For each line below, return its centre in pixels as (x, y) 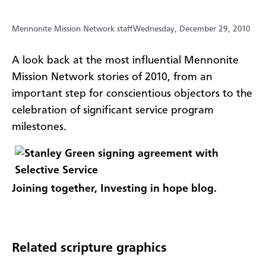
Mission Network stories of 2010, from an (112, 77)
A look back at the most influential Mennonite (125, 60)
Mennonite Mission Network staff (72, 29)
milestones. (42, 127)
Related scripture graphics (89, 248)
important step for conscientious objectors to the (132, 94)
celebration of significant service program (113, 110)
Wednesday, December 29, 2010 (192, 29)
